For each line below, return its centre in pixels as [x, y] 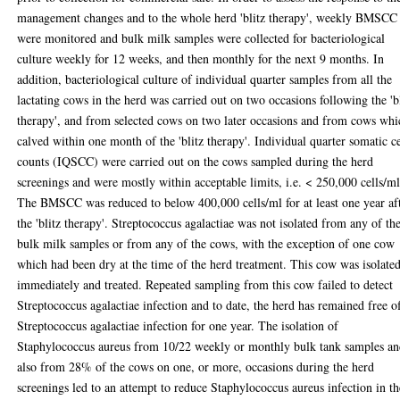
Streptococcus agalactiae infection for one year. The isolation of [178, 325]
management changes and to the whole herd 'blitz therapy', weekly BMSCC [208, 17]
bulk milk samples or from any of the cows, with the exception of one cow [206, 243]
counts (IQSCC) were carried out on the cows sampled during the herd [196, 161]
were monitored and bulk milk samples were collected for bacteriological [201, 38]
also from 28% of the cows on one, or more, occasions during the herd [196, 367]
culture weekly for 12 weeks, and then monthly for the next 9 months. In [201, 58]
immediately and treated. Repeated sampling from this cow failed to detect [205, 284]
